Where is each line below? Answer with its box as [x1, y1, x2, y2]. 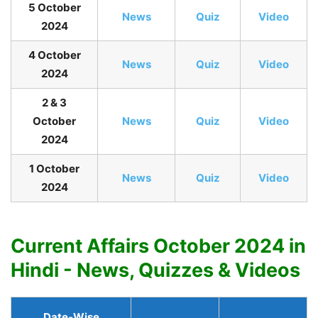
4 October [28, 48, 81, 62]
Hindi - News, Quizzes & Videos [11, 258, 300, 283]
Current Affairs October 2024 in [11, 234, 306, 258]
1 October [29, 162, 79, 176]
